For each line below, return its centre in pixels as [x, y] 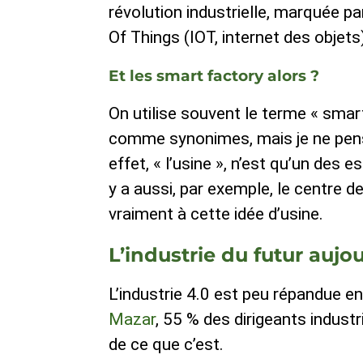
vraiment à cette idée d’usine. [216, 214]
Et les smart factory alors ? [214, 75]
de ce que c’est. [167, 345]
